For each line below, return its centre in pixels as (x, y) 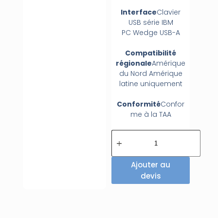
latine (129, 83)
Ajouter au (151, 164)
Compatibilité (151, 53)
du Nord (134, 73)
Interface (139, 12)
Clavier (169, 12)
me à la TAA (151, 114)
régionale (134, 63)
